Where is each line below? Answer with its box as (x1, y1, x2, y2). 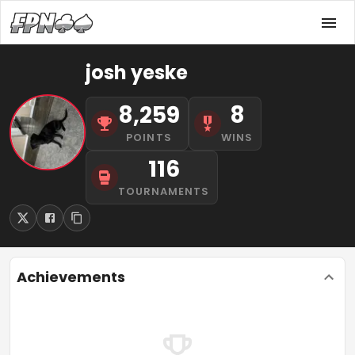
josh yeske (86, 59, 188, 86)
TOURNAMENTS (118, 184, 210, 199)
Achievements (17, 267, 125, 287)
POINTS (126, 130, 172, 145)
